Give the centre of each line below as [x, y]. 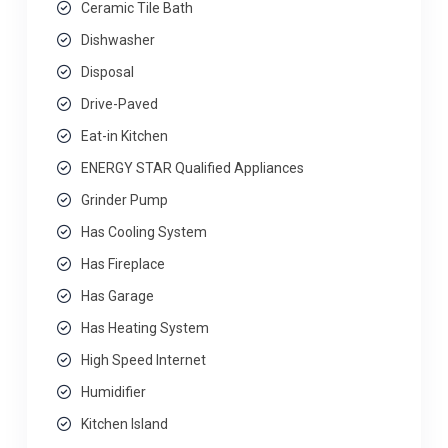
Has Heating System [145, 328]
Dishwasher [118, 40]
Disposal [107, 72]
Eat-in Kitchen [124, 136]
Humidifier [113, 392]
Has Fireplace [123, 264]
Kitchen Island [124, 424]
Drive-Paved [119, 104]
